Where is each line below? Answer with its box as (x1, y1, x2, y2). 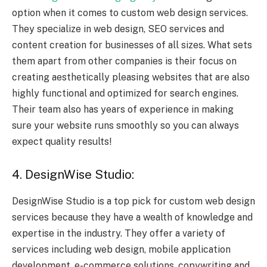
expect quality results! (12, 135, 111, 147)
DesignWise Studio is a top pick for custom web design (12, 195, 255, 207)
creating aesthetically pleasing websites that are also (12, 71, 250, 83)
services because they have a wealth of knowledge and (12, 211, 253, 223)
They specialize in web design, (12, 23, 148, 35)
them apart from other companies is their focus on (12, 55, 237, 67)
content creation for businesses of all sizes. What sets (12, 39, 252, 51)
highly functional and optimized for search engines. (12, 87, 238, 99)
